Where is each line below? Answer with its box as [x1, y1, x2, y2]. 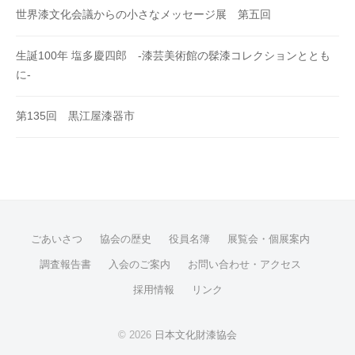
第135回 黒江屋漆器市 [16, 110, 135, 122]
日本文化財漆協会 [155, 328, 237, 341]
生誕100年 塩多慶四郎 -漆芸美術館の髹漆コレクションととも [16, 50, 330, 62]
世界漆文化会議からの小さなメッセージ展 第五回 [16, 9, 271, 21]
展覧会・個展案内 [227, 232, 310, 245]
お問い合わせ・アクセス [188, 258, 301, 270]
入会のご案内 [109, 258, 170, 270]
